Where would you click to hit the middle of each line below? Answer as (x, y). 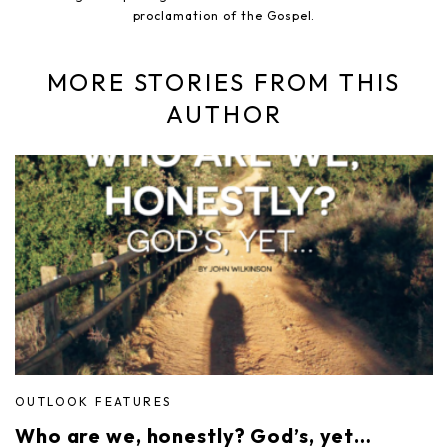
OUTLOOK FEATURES (93, 401)
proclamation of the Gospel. (224, 15)
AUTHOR (224, 113)
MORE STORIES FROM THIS (224, 81)
